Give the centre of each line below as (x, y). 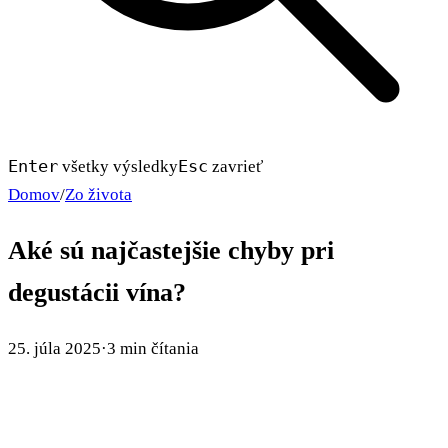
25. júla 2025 (54, 349)
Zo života (98, 194)
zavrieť (235, 166)
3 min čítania (153, 349)
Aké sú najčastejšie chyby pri (171, 251)
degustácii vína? (97, 293)
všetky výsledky (118, 166)
